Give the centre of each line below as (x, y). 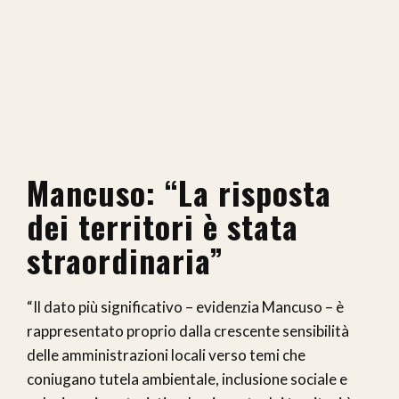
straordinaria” (125, 259)
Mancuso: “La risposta (179, 191)
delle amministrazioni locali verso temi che (166, 354)
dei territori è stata (163, 225)
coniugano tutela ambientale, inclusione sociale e (187, 379)
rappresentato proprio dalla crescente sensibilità (188, 330)
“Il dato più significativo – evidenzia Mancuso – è (185, 306)
